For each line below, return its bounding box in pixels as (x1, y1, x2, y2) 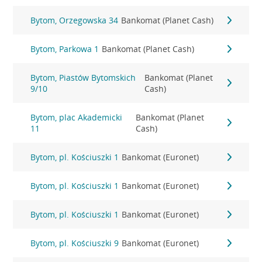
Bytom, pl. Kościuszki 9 (30, 237, 119, 249)
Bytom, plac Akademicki (30, 112, 123, 123)
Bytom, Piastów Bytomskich (30, 72, 136, 83)
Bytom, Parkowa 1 (30, 43, 99, 54)
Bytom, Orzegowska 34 (30, 15, 119, 26)
